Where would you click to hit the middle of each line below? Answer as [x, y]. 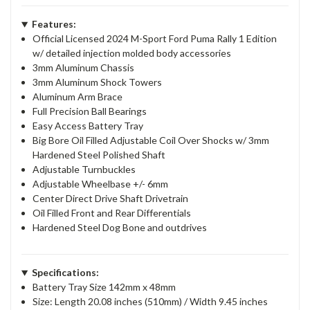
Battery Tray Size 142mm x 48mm [104, 287]
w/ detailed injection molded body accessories [132, 53]
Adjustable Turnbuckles [84, 170]
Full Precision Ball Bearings [90, 111]
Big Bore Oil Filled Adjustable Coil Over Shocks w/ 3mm [151, 140]
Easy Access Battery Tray [88, 126]
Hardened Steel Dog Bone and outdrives [120, 228]
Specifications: [65, 273]
